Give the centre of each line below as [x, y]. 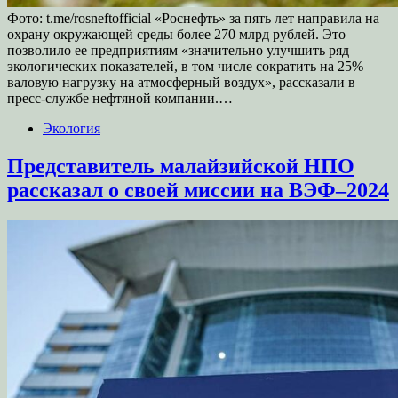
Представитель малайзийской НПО [181, 166]
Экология [72, 128]
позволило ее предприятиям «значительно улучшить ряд [178, 50]
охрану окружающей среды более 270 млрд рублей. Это [176, 34]
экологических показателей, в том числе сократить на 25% [185, 66]
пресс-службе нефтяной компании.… [120, 98]
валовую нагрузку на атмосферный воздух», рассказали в [181, 82]
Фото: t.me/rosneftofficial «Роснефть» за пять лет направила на [193, 18]
